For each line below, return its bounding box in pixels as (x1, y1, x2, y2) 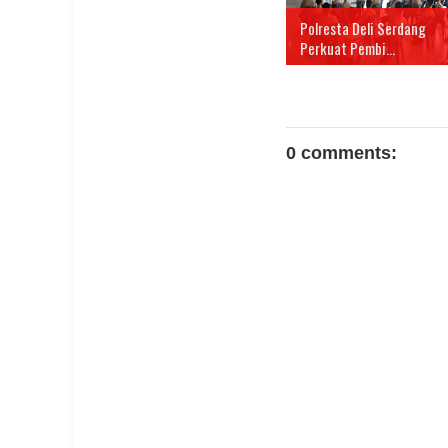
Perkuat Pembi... (300, 37, 395, 60)
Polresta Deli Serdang (300, 17, 426, 40)
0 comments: (286, 143, 397, 164)
